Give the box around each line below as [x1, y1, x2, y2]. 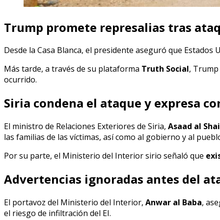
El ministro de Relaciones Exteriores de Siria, [4, 121, 168, 132]
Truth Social [141, 63, 189, 75]
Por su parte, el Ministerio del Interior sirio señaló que [4, 150, 206, 162]
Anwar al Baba [145, 197, 202, 208]
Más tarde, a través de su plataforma [4, 63, 141, 75]
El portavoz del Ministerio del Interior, [4, 197, 145, 208]
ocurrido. [4, 74, 37, 85]
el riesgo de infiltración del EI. [4, 208, 111, 219]
